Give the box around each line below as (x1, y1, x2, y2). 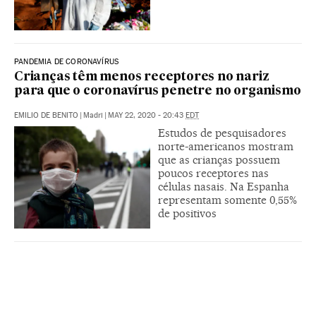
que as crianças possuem (158, 152, 280, 166)
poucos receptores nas (158, 166, 269, 180)
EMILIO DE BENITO (14, 110, 78, 120)
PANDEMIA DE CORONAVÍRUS (14, 56, 119, 66)
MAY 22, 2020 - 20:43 (108, 110, 186, 120)
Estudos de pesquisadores (158, 126, 286, 140)
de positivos (158, 206, 217, 220)
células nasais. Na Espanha (158, 179, 289, 193)
